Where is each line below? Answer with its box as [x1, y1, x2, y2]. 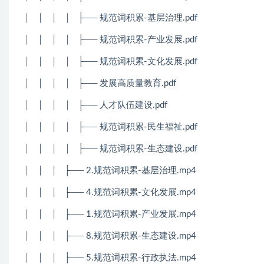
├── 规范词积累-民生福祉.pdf [78, 122, 197, 131]
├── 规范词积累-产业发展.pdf [78, 35, 197, 44]
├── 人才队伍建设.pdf [78, 100, 167, 110]
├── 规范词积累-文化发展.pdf [78, 57, 197, 66]
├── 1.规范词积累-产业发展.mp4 [64, 209, 196, 219]
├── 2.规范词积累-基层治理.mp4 [64, 166, 196, 175]
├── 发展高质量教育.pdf [78, 78, 176, 88]
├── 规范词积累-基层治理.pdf [78, 13, 197, 22]
